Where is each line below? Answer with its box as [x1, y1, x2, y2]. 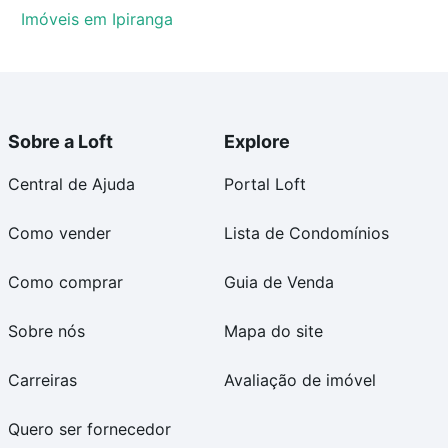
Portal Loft [224, 174, 306, 194]
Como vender [8, 223, 111, 243]
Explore [224, 131, 290, 152]
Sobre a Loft [8, 131, 113, 152]
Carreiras [8, 370, 77, 390]
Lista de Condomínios [224, 223, 389, 243]
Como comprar [8, 272, 123, 292]
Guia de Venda [224, 272, 334, 292]
